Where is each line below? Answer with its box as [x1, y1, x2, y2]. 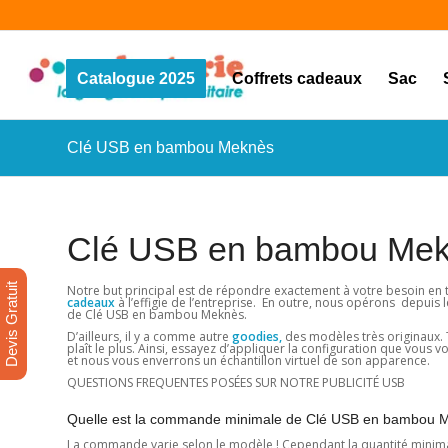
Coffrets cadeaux [231, 70, 362, 87]
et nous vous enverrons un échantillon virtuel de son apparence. [67, 352, 430, 370]
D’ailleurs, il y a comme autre [67, 328, 232, 346]
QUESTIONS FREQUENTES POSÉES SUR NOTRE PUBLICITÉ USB [67, 374, 405, 392]
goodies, [232, 328, 285, 346]
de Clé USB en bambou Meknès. [67, 306, 247, 323]
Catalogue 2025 [76, 70, 195, 87]
